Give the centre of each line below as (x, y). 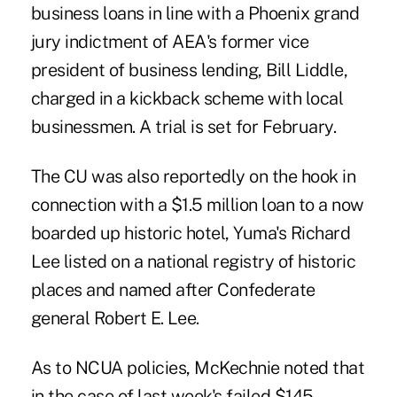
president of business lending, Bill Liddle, (189, 70)
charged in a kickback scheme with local (187, 98)
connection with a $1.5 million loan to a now (197, 204)
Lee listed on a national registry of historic (193, 261)
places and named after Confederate (173, 289)
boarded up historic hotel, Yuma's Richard (191, 233)
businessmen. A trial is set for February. (183, 126)
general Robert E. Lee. (115, 318)
